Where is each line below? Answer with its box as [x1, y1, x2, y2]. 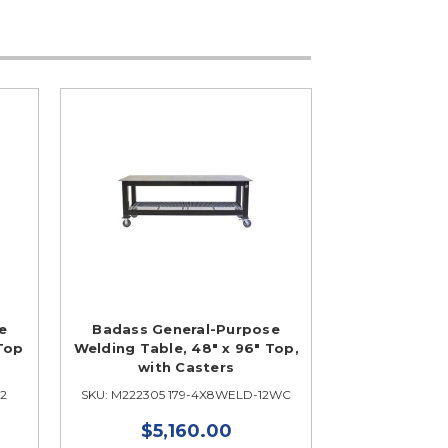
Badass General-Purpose [92, 321, 280, 338]
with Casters [138, 359, 235, 376]
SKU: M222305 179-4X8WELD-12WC [81, 387, 292, 403]
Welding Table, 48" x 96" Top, [73, 340, 299, 357]
